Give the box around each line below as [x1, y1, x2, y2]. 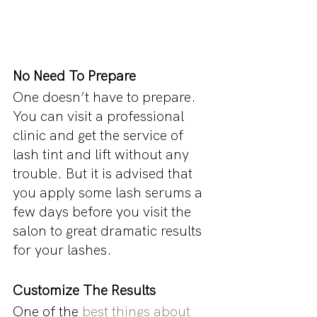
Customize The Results [13, 281, 156, 300]
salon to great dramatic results [13, 221, 205, 241]
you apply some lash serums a [13, 183, 206, 202]
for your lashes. [13, 241, 112, 260]
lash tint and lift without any [13, 145, 192, 164]
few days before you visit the [13, 202, 195, 221]
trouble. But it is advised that [13, 164, 196, 183]
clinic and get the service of [13, 126, 187, 145]
